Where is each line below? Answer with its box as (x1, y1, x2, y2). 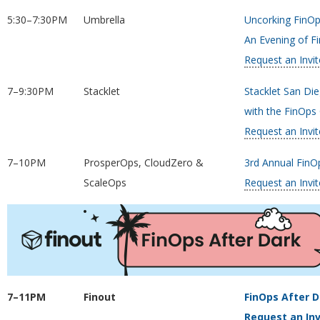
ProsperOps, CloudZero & (83, 156, 204, 169)
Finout (83, 290, 116, 304)
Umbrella (83, 13, 125, 26)
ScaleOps (83, 176, 126, 189)
